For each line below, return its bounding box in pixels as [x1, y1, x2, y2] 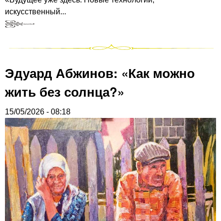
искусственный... [5, 7, 66, 16]
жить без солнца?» [5, 82, 124, 101]
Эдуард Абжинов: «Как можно [5, 63, 195, 82]
